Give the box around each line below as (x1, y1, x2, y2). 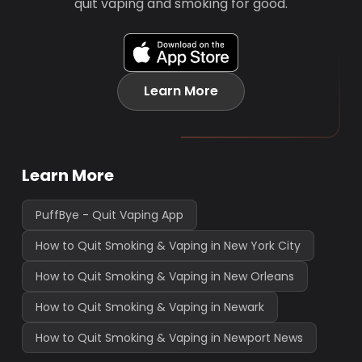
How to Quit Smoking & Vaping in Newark (36, 299, 265, 315)
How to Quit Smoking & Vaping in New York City (36, 238, 301, 254)
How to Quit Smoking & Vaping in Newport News (36, 330, 304, 346)
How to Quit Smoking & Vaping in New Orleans (36, 268, 295, 284)
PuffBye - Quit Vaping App (36, 207, 184, 223)
